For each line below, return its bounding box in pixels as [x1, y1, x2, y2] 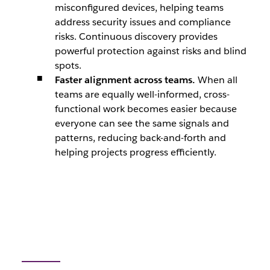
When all [197, 74, 237, 86]
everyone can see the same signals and [54, 117, 229, 130]
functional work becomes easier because [54, 102, 237, 115]
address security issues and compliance [54, 16, 231, 28]
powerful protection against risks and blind [54, 45, 246, 57]
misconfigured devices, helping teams [54, 1, 224, 14]
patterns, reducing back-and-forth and [54, 131, 226, 144]
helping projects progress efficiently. [54, 146, 216, 159]
